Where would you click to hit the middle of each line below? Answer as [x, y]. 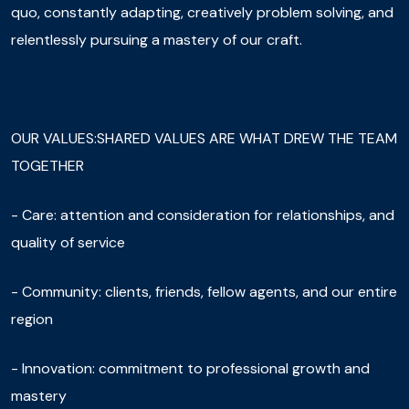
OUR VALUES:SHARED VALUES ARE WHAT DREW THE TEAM [204, 138]
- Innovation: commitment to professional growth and [190, 368]
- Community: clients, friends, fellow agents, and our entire [204, 291]
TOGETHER [47, 165]
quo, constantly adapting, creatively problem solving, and [202, 12]
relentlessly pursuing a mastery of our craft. [157, 39]
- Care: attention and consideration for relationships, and [203, 215]
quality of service [68, 242]
